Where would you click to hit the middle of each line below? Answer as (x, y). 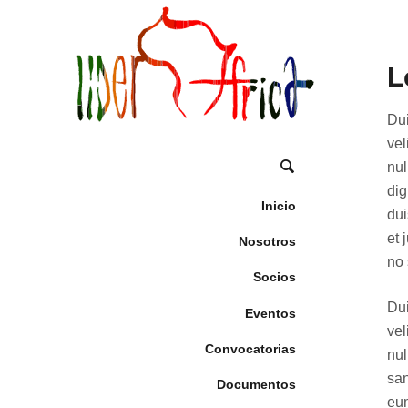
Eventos (270, 313)
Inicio (279, 205)
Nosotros (267, 242)
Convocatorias (250, 348)
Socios (275, 277)
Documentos (256, 385)
